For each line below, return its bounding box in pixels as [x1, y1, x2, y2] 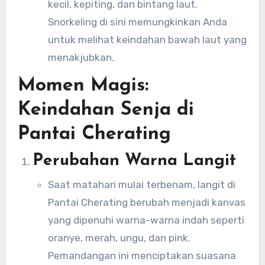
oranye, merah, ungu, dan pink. [47, 231, 190, 244]
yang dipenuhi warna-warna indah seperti [47, 214, 244, 226]
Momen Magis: [17, 76, 148, 95]
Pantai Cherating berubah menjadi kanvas [47, 196, 245, 208]
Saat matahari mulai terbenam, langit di [47, 178, 235, 190]
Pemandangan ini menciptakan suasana [47, 249, 236, 261]
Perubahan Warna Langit [33, 153, 237, 170]
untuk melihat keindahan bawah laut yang [47, 34, 247, 46]
